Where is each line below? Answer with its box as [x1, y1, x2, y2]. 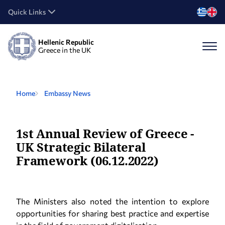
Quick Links [8, 8, 46, 16]
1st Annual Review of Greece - [16, 125, 194, 142]
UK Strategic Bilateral [16, 139, 146, 155]
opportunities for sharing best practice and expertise [16, 208, 209, 218]
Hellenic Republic [38, 38, 94, 46]
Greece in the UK [38, 46, 91, 54]
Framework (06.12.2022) [16, 152, 159, 169]
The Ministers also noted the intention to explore [16, 196, 209, 206]
